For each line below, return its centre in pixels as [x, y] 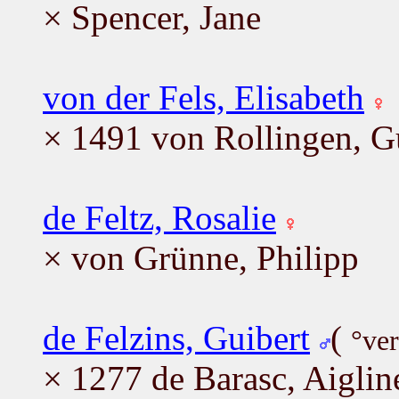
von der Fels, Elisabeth [204, 97]
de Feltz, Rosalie [159, 217]
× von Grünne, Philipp [201, 257]
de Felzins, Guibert [176, 338]
